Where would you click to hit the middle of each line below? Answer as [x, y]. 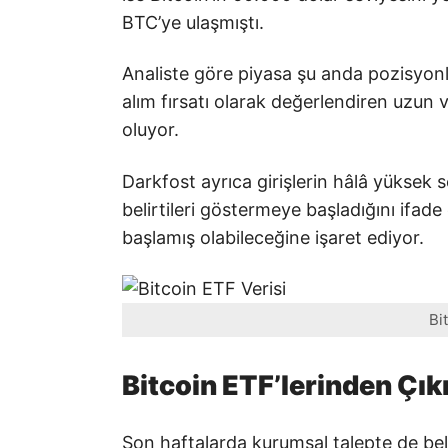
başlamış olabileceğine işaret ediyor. [273, 237]
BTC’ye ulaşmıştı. [193, 22]
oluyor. [150, 130]
